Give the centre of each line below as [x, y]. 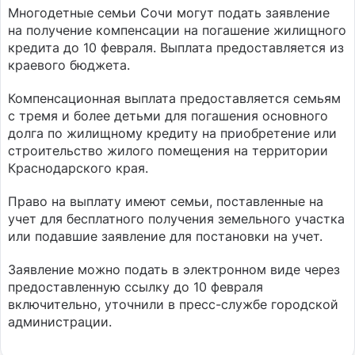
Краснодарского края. [78, 168]
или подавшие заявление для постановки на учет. [165, 236]
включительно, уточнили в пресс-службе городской [173, 304]
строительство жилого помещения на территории [168, 151]
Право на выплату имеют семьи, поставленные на [166, 201]
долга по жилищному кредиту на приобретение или [172, 133]
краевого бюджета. [69, 65]
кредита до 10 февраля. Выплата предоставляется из [176, 48]
